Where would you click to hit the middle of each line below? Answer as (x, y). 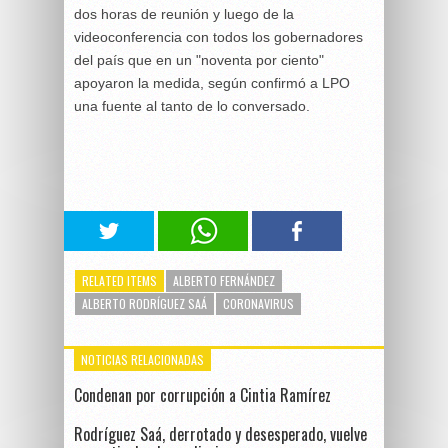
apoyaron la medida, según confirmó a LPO (212, 82)
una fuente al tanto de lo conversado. (192, 105)
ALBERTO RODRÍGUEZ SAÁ (144, 303)
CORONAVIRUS (258, 303)
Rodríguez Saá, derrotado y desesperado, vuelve (220, 433)
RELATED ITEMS (119, 280)
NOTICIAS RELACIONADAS (142, 359)
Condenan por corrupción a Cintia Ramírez (202, 394)
